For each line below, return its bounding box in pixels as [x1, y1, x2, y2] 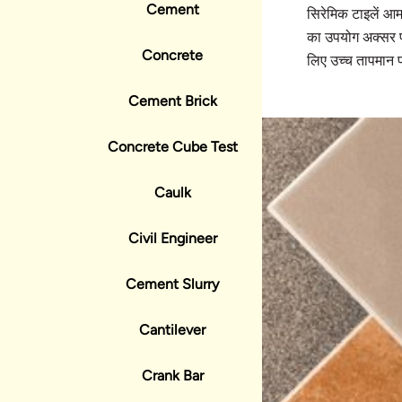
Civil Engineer [127, 230, 217, 247]
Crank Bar [141, 367, 204, 384]
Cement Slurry [126, 275, 219, 293]
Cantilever [139, 321, 205, 338]
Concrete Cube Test [107, 138, 238, 155]
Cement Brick [127, 92, 217, 109]
